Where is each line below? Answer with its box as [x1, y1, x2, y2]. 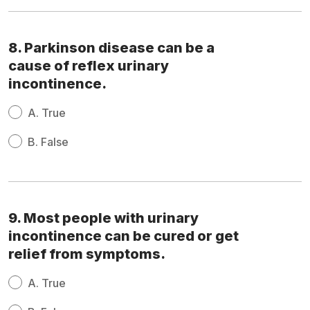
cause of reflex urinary [8, 57, 169, 75]
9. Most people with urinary [8, 210, 199, 227]
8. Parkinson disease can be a [8, 39, 215, 57]
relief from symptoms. [8, 246, 165, 263]
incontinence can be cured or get [8, 228, 239, 245]
